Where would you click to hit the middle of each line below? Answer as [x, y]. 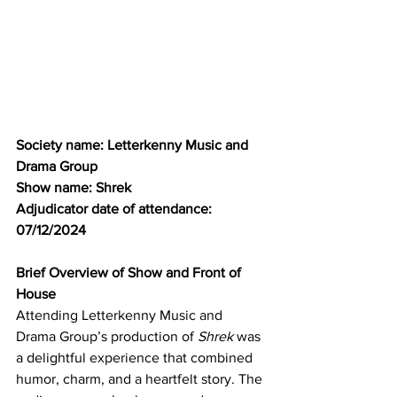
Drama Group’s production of [107, 336]
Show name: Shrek [74, 187]
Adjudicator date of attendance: [116, 208]
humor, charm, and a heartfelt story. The [141, 378]
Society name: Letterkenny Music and [134, 144]
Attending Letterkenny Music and [121, 315]
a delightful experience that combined [136, 357]
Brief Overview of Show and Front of [130, 272]
